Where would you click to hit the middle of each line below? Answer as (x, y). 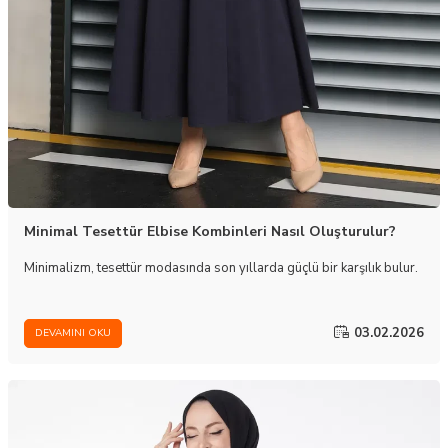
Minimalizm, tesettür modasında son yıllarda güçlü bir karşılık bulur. (221, 267)
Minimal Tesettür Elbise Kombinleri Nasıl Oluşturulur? (210, 231)
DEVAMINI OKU (73, 333)
